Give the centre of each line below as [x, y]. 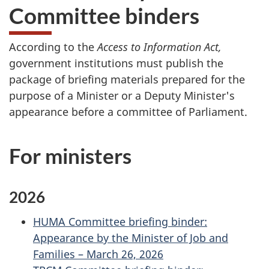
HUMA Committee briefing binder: [120, 221]
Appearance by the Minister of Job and [131, 237]
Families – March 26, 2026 [98, 254]
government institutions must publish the [116, 63]
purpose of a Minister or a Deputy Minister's [122, 95]
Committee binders [104, 15]
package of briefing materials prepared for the [127, 79]
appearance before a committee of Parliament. [128, 112]
